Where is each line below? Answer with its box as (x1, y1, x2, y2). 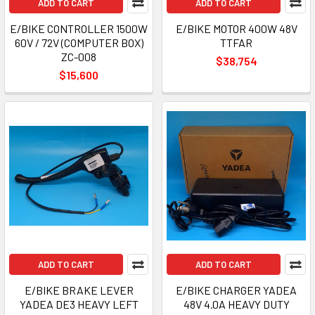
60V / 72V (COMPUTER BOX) (14, 36, 143, 49)
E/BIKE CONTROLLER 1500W (10, 22, 148, 35)
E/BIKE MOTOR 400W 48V (175, 22, 297, 35)
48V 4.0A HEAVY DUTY (183, 297, 290, 311)
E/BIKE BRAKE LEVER (24, 283, 134, 297)
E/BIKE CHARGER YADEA (176, 283, 297, 297)
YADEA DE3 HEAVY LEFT (19, 297, 139, 311)
